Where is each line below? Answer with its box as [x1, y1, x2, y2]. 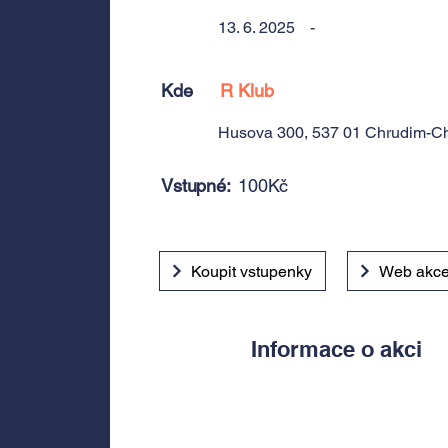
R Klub [220, 80, 275, 101]
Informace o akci [251, 336, 423, 362]
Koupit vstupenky [191, 261, 313, 281]
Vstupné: [161, 175, 231, 196]
